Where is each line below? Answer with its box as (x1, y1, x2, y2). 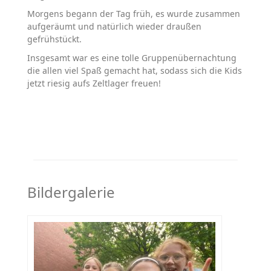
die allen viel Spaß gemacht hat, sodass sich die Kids (27, 65, 242, 77)
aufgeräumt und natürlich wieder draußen (27, 21, 201, 33)
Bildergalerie (27, 182, 115, 203)
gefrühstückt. (27, 33, 82, 45)
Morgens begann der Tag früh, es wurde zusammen (27, 8, 240, 20)
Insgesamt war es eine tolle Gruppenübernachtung (27, 52, 237, 64)
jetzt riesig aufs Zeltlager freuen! (27, 77, 161, 90)
